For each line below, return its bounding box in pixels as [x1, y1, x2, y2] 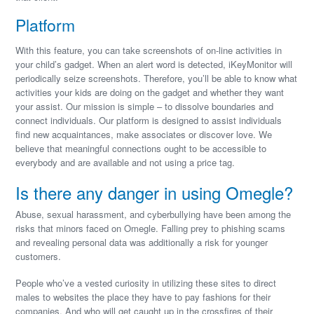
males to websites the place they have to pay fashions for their [15, 290, 271, 303]
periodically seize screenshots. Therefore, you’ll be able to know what [15, 71, 298, 85]
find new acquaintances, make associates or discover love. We [15, 128, 273, 141]
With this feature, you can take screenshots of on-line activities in [15, 43, 282, 57]
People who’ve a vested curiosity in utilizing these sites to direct [15, 276, 277, 289]
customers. [15, 250, 62, 263]
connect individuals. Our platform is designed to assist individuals [15, 114, 282, 127]
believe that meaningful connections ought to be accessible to [15, 142, 267, 155]
